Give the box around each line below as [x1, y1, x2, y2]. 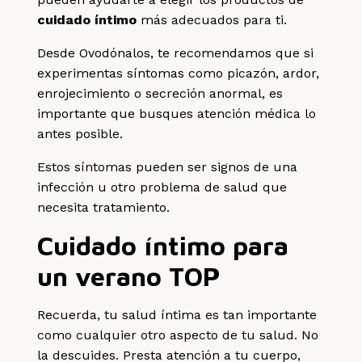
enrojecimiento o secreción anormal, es [37, 85, 284, 101]
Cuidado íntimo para [37, 229, 289, 261]
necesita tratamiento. [37, 199, 170, 215]
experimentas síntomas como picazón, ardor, [37, 65, 320, 81]
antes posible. [37, 125, 124, 141]
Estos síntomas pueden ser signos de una [37, 158, 298, 175]
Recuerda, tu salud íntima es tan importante [37, 306, 318, 322]
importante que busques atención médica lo [37, 105, 317, 121]
